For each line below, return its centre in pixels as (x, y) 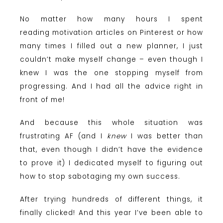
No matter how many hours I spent (111, 19)
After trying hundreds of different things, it (111, 200)
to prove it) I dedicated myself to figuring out (111, 163)
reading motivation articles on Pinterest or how (111, 33)
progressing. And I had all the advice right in (111, 87)
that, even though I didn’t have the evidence (111, 150)
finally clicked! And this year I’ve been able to (111, 213)
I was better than (165, 136)
